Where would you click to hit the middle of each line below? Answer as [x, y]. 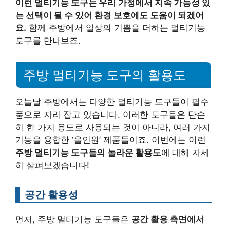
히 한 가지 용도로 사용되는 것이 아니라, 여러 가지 [113, 127]
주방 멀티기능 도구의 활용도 [105, 75]
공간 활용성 [51, 194]
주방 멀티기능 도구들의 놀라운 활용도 [88, 152]
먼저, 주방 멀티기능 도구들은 [73, 219]
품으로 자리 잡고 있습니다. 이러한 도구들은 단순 [110, 114]
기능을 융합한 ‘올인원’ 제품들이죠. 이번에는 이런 [110, 140]
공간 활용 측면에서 [168, 219]
